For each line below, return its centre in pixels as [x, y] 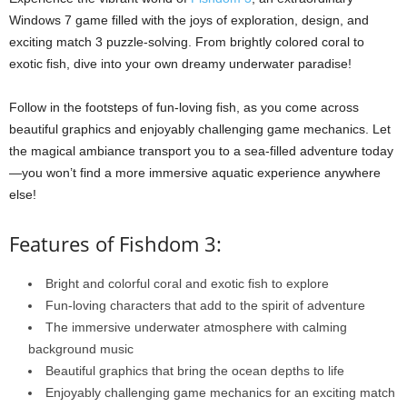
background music [81, 348]
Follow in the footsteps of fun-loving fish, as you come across [184, 107]
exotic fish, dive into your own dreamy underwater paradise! [180, 63]
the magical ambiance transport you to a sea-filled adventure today [201, 150]
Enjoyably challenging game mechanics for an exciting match [220, 392]
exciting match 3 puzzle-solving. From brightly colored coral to [187, 41]
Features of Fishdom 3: [115, 243]
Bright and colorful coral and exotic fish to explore [187, 283]
